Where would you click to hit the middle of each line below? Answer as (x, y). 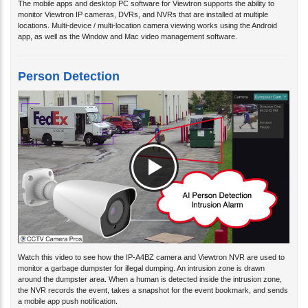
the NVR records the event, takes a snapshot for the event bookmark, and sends (153, 279)
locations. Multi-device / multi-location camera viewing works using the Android (147, 15)
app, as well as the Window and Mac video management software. (128, 26)
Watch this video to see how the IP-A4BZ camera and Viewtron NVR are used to (151, 246)
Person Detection (69, 66)
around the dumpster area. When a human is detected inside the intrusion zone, (150, 268)
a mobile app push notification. (68, 290)
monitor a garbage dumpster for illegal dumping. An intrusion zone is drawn (141, 257)
